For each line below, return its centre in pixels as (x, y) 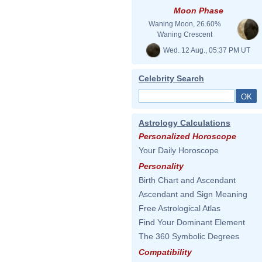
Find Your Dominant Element (192, 222)
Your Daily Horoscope (179, 150)
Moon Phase (198, 11)
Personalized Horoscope (187, 136)
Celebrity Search (171, 78)
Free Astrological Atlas (180, 208)
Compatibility (165, 252)
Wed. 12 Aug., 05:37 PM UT (206, 50)
